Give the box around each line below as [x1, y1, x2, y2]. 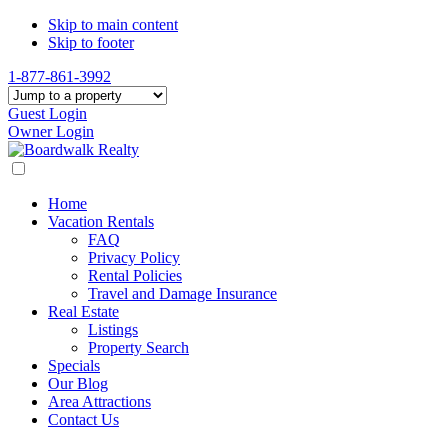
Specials [48, 357, 100, 374]
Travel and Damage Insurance [88, 285, 277, 302]
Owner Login [8, 123, 94, 140]
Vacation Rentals [48, 213, 154, 230]
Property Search [88, 339, 189, 356]
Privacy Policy [88, 249, 180, 266]
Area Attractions [48, 393, 151, 410]
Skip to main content [48, 16, 178, 33]
